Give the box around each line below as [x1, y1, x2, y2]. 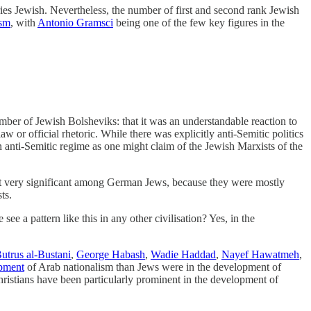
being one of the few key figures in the [113, 16, 285, 28]
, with [10, 16, 37, 28]
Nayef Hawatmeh [221, 248, 299, 260]
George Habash [76, 248, 145, 260]
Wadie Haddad [151, 248, 216, 260]
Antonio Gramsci [37, 16, 113, 28]
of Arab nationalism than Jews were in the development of [24, 260, 281, 273]
